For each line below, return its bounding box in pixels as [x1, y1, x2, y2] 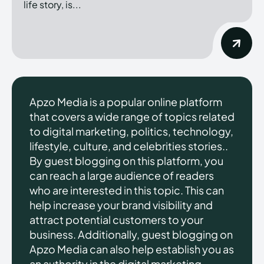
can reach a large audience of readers [29, 168, 214, 182]
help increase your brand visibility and [29, 197, 213, 212]
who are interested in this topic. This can [29, 183, 224, 197]
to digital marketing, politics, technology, [29, 124, 233, 138]
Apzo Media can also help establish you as [29, 242, 234, 256]
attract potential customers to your [29, 212, 203, 226]
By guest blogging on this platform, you [29, 153, 223, 167]
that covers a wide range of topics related [29, 109, 235, 123]
